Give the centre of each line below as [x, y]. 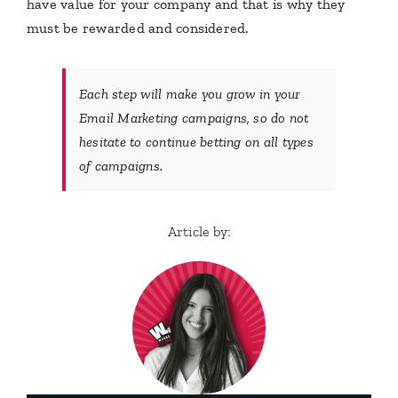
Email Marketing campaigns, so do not [194, 117]
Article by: [199, 231]
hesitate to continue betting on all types [196, 141]
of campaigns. [121, 165]
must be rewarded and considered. [137, 28]
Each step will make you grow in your [189, 93]
